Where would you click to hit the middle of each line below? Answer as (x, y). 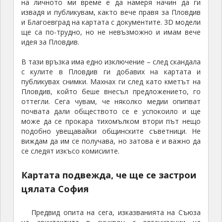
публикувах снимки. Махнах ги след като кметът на (111, 82)
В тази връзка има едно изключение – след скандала (111, 62)
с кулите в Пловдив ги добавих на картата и (111, 72)
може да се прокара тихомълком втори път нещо (111, 121)
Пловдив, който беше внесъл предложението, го (111, 92)
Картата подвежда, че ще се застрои (109, 175)
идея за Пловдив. (50, 42)
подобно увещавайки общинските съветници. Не (111, 131)
